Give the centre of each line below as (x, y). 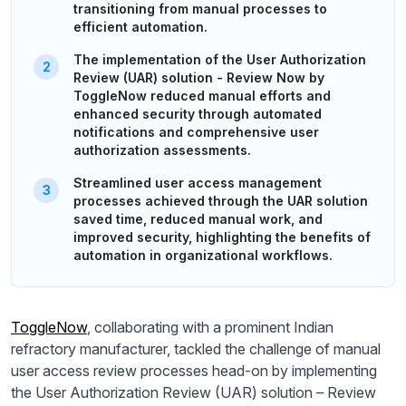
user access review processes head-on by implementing (194, 371)
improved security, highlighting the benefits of (222, 237)
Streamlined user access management (198, 183)
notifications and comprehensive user (196, 132)
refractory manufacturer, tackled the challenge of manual (196, 349)
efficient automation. (140, 27)
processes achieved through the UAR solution (221, 201)
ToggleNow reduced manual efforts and (202, 96)
